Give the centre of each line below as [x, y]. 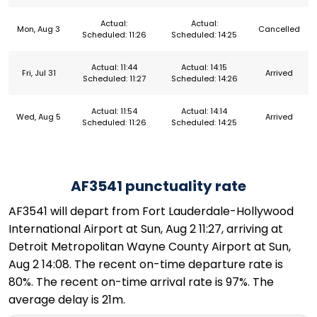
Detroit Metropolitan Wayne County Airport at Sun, [150, 247]
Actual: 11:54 [114, 111]
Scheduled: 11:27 [114, 79]
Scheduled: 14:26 [204, 79]
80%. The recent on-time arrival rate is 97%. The [141, 282]
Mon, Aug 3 [39, 29]
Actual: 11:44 [114, 68]
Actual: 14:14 [204, 111]
